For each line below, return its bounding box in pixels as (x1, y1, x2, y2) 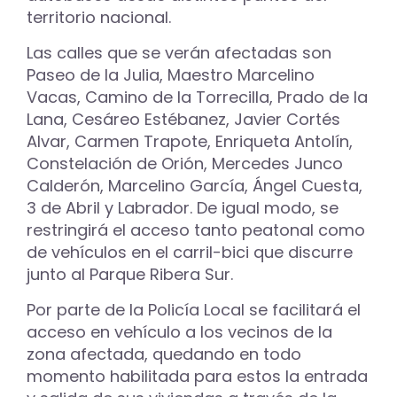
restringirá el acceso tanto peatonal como (27, 219, 365, 242)
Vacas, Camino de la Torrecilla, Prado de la (27, 86, 368, 109)
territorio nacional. (27, 6, 175, 29)
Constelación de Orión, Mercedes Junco (27, 152, 343, 175)
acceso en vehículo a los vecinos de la (27, 321, 332, 344)
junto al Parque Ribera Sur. (27, 263, 233, 286)
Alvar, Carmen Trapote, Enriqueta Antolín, (27, 130, 353, 153)
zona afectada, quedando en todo (27, 343, 301, 366)
